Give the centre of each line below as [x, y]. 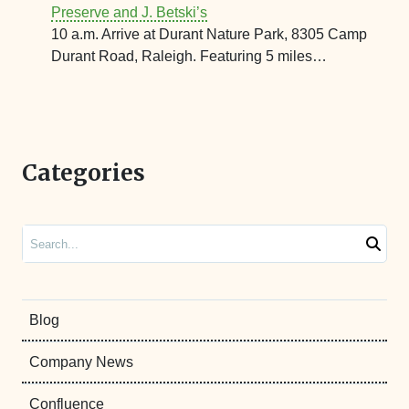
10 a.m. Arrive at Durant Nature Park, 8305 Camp [209, 34]
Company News [81, 362]
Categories [84, 173]
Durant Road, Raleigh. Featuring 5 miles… [189, 56]
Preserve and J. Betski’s [129, 12]
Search [41, 234]
